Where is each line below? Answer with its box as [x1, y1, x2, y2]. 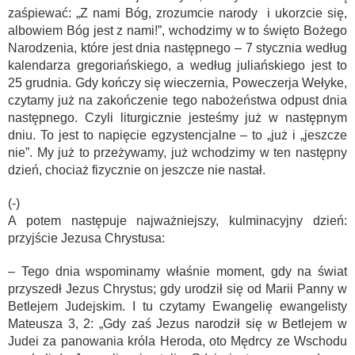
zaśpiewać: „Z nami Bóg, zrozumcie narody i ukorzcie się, [8, 6, 347, 20]
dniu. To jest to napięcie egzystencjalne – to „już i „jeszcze [8, 128, 347, 142]
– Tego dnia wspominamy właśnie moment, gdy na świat [8, 265, 347, 278]
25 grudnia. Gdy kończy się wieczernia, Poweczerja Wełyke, [8, 76, 347, 90]
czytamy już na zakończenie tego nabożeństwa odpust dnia [8, 94, 347, 107]
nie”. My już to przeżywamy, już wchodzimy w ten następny [8, 146, 347, 159]
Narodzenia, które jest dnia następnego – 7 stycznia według [8, 41, 347, 55]
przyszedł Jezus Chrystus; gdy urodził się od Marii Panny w [8, 282, 347, 296]
